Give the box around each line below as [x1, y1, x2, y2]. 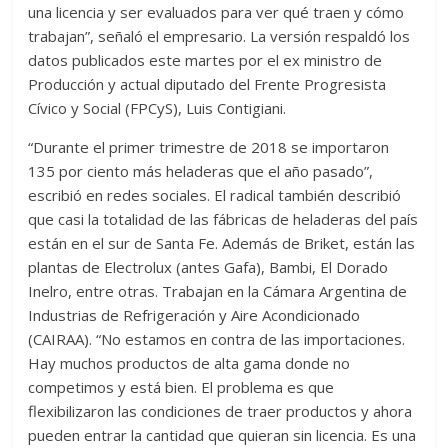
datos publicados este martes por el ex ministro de [28, 49, 383, 70]
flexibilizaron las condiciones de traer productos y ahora [28, 400, 413, 421]
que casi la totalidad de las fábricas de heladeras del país [28, 208, 419, 229]
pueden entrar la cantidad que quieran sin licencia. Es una [28, 424, 417, 445]
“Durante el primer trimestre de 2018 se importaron [28, 136, 390, 157]
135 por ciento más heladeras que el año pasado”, [28, 160, 374, 181]
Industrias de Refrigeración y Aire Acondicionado [28, 304, 361, 325]
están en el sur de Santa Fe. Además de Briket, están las [28, 232, 416, 253]
